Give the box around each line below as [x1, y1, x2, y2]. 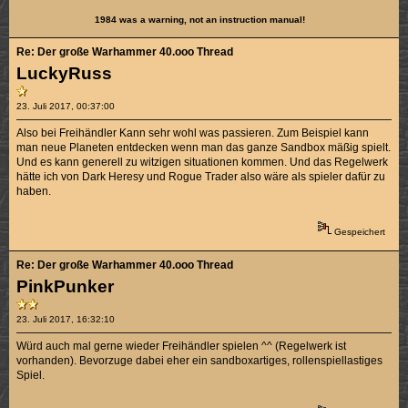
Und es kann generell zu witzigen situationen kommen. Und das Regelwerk [16, 155, 389, 168]
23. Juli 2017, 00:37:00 [16, 100, 116, 111]
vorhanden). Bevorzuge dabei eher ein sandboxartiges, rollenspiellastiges [16, 354, 383, 368]
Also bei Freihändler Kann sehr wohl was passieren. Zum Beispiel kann [16, 126, 370, 139]
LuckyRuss [16, 63, 113, 83]
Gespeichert [331, 226, 385, 237]
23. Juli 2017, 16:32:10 [16, 314, 116, 325]
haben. [16, 184, 52, 198]
